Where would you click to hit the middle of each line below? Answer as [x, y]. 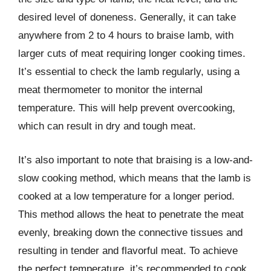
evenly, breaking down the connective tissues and [130, 232]
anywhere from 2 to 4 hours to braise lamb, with [126, 35]
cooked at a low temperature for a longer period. [126, 196]
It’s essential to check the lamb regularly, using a [129, 72]
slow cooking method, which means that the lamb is [135, 178]
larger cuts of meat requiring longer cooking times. [132, 54]
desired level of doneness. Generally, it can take [127, 17]
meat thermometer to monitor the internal [110, 90]
